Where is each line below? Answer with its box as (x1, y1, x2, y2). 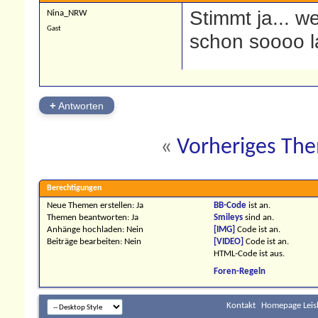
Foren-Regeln (213, 267, 265, 277)
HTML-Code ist (213, 249, 270, 259)
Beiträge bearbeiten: (47, 237, 124, 247)
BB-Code (213, 201, 246, 211)
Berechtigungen (47, 184, 102, 193)
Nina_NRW (47, 9, 87, 18)
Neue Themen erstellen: (47, 201, 136, 211)
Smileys (213, 213, 243, 223)
